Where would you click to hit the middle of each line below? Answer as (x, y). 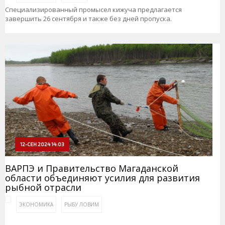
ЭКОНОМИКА (36, 205)
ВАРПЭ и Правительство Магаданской (92, 168)
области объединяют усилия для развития (102, 178)
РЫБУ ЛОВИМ (82, 205)
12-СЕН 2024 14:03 (42, 144)
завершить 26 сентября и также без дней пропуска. (88, 18)
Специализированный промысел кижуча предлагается (93, 9)
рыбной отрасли (43, 188)
